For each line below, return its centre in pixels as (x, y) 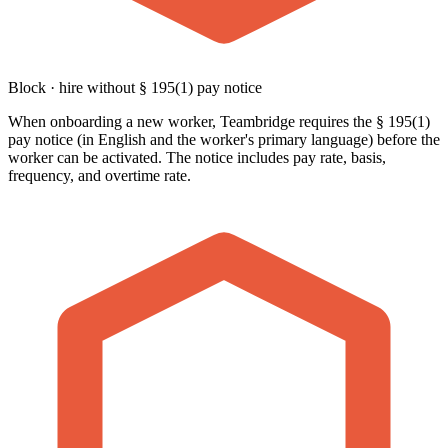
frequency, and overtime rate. (99, 176)
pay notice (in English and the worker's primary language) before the (224, 140)
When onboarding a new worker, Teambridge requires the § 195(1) (219, 122)
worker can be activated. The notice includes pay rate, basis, (197, 158)
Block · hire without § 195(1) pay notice (135, 88)
